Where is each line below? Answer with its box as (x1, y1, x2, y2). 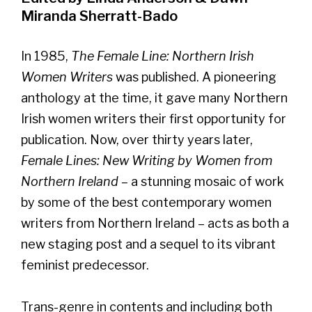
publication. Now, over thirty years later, (21, 132, 253, 147)
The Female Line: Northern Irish (71, 48, 254, 63)
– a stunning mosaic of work (118, 173, 284, 189)
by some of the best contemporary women (21, 194, 272, 210)
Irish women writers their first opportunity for (21, 111, 286, 126)
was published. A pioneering (113, 69, 276, 84)
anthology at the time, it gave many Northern (21, 90, 288, 105)
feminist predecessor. (21, 257, 149, 272)
